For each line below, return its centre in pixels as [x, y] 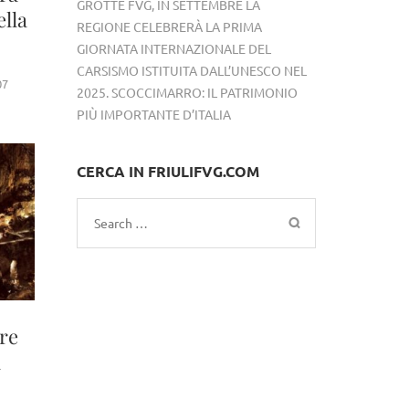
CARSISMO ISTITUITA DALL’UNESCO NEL [191, 70]
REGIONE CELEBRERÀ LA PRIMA [169, 26]
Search [115, 222]
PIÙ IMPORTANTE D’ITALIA [153, 114]
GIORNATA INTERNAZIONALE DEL [173, 48]
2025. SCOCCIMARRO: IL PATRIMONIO [187, 92]
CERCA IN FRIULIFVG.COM [168, 171]
